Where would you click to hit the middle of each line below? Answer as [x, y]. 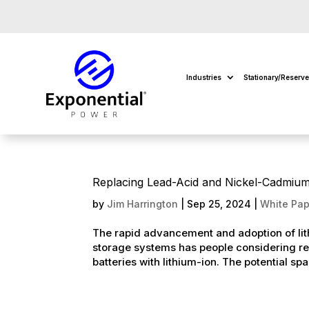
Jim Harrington [143, 204]
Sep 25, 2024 [219, 204]
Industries [203, 77]
